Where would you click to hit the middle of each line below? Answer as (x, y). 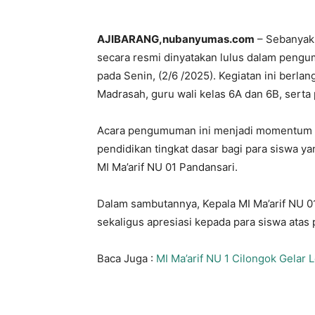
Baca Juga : (127, 258)
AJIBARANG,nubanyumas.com (176, 39)
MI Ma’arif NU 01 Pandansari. (167, 167)
